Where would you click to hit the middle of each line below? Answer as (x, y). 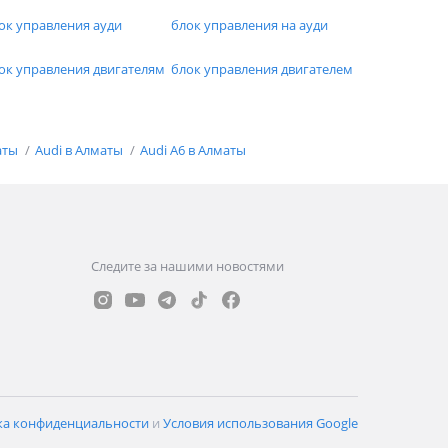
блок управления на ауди (249, 25)
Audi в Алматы (80, 150)
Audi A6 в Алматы (193, 150)
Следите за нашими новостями (187, 266)
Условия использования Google (260, 423)
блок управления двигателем (261, 69)
